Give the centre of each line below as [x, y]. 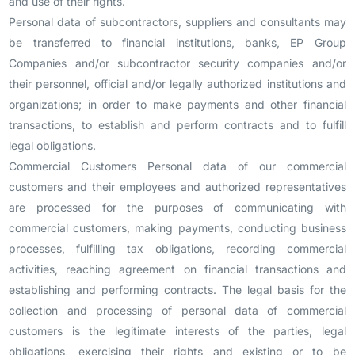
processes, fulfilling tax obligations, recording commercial [177, 248]
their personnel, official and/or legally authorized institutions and [177, 84]
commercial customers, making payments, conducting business [177, 228]
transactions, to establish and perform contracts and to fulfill [177, 125]
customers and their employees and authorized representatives [177, 187]
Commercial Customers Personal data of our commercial [177, 166]
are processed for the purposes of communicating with [177, 207]
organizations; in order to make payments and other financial [177, 104]
